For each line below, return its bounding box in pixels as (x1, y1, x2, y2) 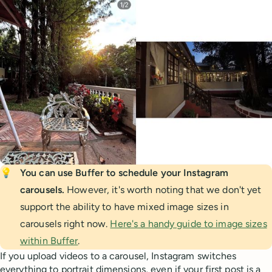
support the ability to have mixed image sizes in (19, 201, 229, 213)
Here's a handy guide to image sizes (110, 218, 267, 230)
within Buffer (19, 235, 78, 247)
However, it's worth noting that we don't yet (67, 184, 262, 196)
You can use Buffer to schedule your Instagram (19, 167, 229, 179)
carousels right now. (19, 218, 110, 230)
